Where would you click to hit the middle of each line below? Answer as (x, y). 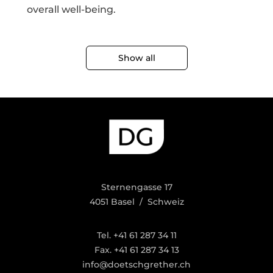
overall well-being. (71, 9)
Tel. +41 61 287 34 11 (136, 235)
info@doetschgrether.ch (136, 264)
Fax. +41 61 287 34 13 (136, 250)
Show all (136, 58)
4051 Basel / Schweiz (136, 202)
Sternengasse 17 (136, 187)
